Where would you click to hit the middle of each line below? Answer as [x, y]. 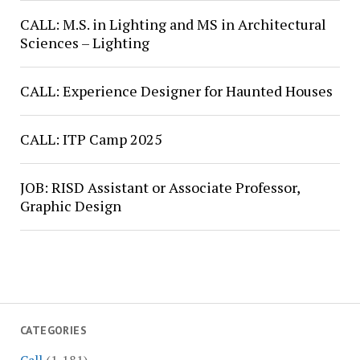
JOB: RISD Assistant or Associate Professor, [160, 187]
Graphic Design [70, 206]
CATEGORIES [53, 330]
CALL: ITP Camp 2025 [91, 139]
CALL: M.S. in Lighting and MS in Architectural [173, 24]
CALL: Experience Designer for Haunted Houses [176, 91]
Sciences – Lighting [84, 43]
